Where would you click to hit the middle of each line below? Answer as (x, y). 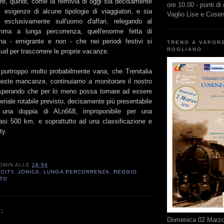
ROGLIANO (185, 49)
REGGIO (125, 172)
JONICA (29, 172)
